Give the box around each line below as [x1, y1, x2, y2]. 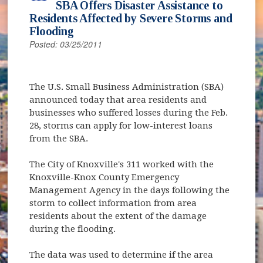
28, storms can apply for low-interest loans [29, 120, 213, 131]
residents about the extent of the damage [29, 210, 207, 221]
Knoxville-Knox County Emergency [29, 171, 180, 183]
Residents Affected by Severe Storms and [29, 11, 232, 25]
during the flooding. [29, 223, 116, 234]
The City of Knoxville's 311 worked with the [29, 159, 214, 170]
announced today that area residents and [29, 94, 207, 105]
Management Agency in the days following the [29, 184, 230, 195]
